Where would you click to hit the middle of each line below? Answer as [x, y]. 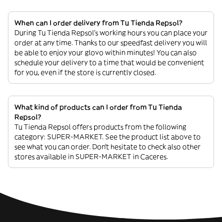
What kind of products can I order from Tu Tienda [98, 107]
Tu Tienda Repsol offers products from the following [100, 127]
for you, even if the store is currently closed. [85, 72]
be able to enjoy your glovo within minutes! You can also [106, 53]
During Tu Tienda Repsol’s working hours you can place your [111, 33]
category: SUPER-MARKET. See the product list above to [108, 137]
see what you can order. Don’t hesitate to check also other [108, 147]
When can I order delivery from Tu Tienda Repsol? [98, 23]
